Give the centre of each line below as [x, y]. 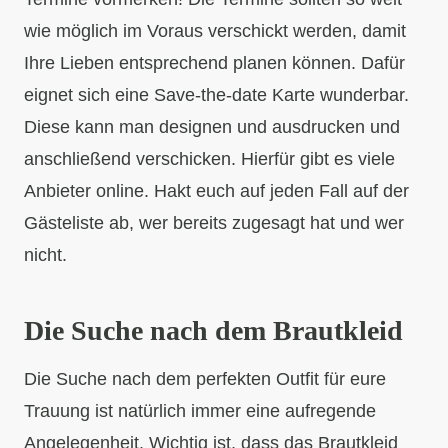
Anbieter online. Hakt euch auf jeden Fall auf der [216, 190]
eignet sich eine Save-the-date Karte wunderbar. [216, 94]
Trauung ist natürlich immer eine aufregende [200, 410]
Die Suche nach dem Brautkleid [213, 330]
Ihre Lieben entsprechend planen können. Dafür [214, 62]
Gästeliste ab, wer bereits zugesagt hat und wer [214, 222]
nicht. [45, 254]
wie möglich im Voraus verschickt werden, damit [215, 30]
